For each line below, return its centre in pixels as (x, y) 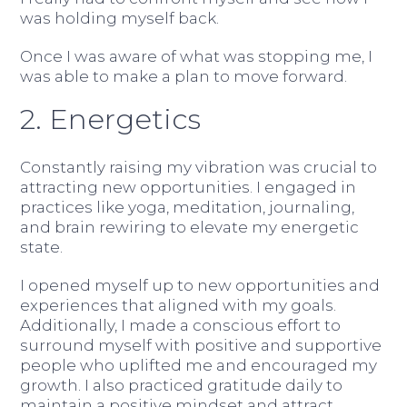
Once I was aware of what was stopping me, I (197, 56)
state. (42, 247)
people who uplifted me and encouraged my (199, 365)
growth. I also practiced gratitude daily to (182, 385)
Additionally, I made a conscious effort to (181, 325)
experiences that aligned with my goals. (179, 305)
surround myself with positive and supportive (201, 345)
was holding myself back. (120, 18)
